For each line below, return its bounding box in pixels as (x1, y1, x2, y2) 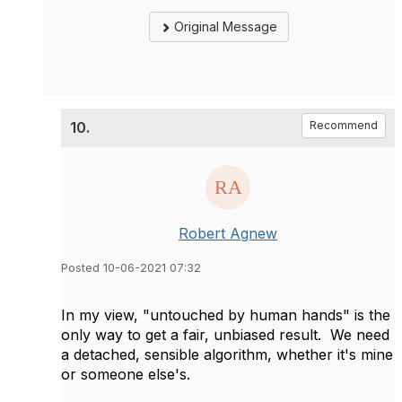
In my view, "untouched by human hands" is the (61, 305, 390, 324)
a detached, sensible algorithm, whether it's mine (61, 345, 393, 363)
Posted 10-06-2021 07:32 (61, 260, 201, 275)
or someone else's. (61, 364, 190, 383)
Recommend (310, 118, 378, 132)
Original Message (170, 18, 277, 34)
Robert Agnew (179, 223, 277, 242)
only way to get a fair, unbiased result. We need (61, 325, 389, 344)
